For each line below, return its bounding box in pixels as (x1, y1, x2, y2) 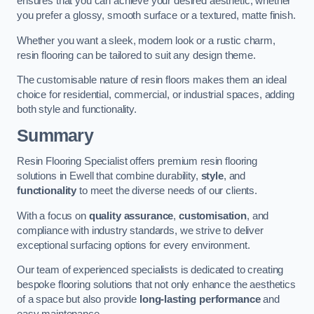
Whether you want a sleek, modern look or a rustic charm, (17, 34, 275, 46)
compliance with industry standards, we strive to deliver (17, 224, 264, 236)
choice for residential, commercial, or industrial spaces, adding (17, 89, 294, 101)
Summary (17, 125, 93, 145)
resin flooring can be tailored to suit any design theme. (17, 49, 256, 61)
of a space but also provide (17, 294, 139, 306)
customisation (178, 210, 247, 221)
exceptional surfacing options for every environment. (17, 239, 250, 251)
